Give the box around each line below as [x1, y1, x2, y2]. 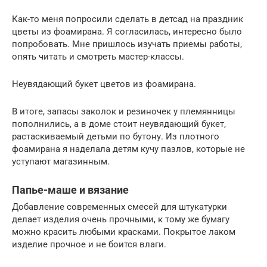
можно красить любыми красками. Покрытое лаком [12, 226, 235, 237]
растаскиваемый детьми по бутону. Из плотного [12, 131, 219, 142]
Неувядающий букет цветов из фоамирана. [12, 78, 196, 89]
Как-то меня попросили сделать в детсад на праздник [12, 13, 243, 24]
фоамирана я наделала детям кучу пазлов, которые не [12, 143, 245, 154]
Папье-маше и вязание [12, 183, 129, 196]
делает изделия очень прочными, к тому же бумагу [12, 213, 229, 225]
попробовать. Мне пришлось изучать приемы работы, [12, 38, 242, 49]
